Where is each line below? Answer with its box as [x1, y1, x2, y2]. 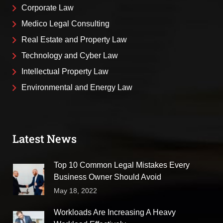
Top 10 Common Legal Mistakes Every [54, 161, 190, 170]
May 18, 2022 [54, 187, 97, 195]
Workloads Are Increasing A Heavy [54, 208, 176, 217]
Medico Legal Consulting [21, 19, 110, 28]
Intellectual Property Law [21, 67, 109, 76]
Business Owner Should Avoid [54, 173, 161, 182]
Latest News [12, 131, 77, 146]
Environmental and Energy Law [21, 83, 132, 92]
